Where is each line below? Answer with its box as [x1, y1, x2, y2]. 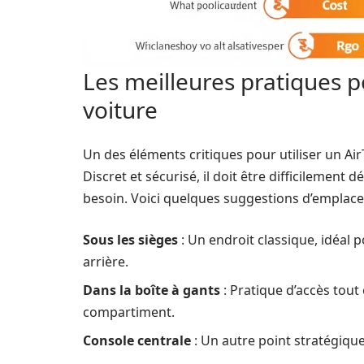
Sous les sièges [83, 230, 178, 249]
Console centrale [83, 331, 191, 349]
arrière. [83, 252, 128, 271]
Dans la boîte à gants [83, 280, 220, 299]
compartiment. [83, 302, 175, 321]
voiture [83, 93, 158, 125]
